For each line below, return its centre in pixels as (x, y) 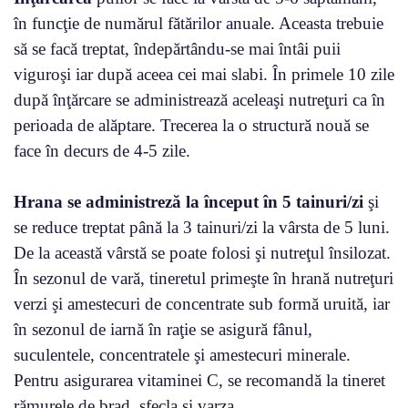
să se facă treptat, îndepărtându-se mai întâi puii (177, 48)
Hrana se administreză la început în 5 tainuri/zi (189, 201)
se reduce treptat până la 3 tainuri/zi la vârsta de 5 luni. (202, 227)
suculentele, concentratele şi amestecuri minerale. (182, 354)
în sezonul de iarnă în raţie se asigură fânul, (163, 329)
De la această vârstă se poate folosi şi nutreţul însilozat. (202, 252)
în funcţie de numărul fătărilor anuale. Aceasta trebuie (199, 23)
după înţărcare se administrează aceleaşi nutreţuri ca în (199, 99)
